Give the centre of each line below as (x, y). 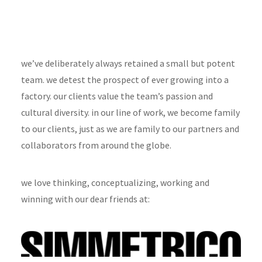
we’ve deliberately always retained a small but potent (128, 63)
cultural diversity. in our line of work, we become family (130, 112)
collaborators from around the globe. (96, 145)
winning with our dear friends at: (85, 199)
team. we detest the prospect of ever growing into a (125, 80)
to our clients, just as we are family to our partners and (130, 129)
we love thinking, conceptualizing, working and (115, 182)
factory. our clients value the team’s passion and (117, 96)
